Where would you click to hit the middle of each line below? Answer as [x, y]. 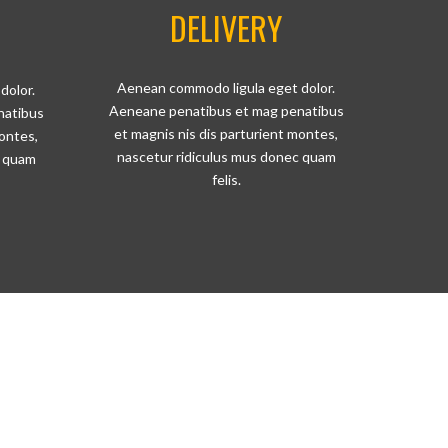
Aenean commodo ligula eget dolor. [226, 87]
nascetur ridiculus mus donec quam [226, 156]
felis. [226, 179]
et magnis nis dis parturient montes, [226, 133]
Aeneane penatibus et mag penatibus [226, 110]
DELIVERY [226, 27]
